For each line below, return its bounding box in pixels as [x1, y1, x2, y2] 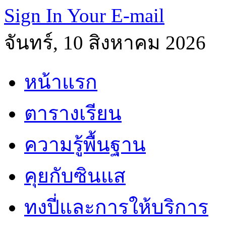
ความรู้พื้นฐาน [24, 134, 146, 155]
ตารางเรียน [24, 102, 122, 124]
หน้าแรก [24, 71, 97, 93]
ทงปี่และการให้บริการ [24, 196, 208, 218]
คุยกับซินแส [24, 165, 126, 187]
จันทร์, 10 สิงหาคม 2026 [4, 32, 206, 53]
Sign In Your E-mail [4, 5, 164, 26]
